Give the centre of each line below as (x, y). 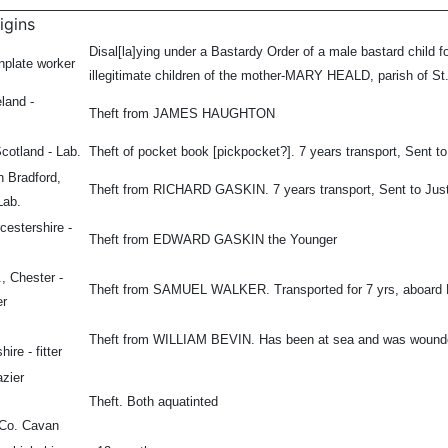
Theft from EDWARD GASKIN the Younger (213, 240)
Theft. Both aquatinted (153, 402)
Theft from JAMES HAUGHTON (182, 114)
